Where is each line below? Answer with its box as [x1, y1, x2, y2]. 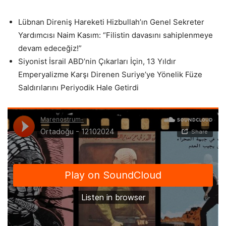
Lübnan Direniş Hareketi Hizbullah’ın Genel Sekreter [18, 17, 204, 27]
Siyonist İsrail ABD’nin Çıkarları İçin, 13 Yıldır [18, 56, 176, 66]
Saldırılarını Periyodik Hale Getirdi [18, 83, 139, 92]
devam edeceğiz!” [18, 43, 82, 53]
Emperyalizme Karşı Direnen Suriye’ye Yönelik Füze [18, 70, 202, 79]
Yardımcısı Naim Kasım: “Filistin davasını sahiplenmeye [18, 30, 213, 40]
